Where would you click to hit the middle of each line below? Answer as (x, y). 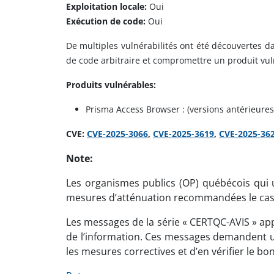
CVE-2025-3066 (117, 134)
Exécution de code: (106, 21)
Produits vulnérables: (111, 85)
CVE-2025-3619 (183, 134)
